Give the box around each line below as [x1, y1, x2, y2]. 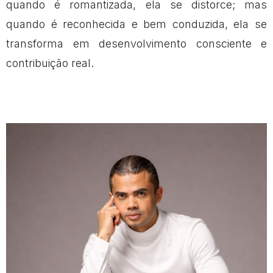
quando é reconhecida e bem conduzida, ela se [6, 18, 267, 31]
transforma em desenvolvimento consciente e [6, 37, 267, 51]
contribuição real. [6, 57, 94, 70]
